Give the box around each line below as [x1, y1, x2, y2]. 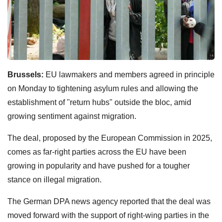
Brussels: [7, 70, 44, 79]
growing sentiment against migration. [7, 111, 136, 120]
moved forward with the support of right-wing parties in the [7, 211, 209, 220]
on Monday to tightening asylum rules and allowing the [7, 84, 198, 93]
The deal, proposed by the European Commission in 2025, [7, 133, 212, 142]
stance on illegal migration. [7, 175, 102, 184]
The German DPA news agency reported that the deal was [7, 197, 211, 206]
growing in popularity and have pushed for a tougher [7, 161, 190, 170]
